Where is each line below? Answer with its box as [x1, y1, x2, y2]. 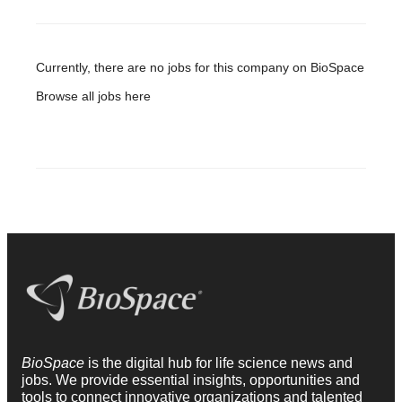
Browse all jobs [36, 89, 125, 103]
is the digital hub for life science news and [88, 354, 353, 371]
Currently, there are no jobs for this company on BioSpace [36, 60, 364, 74]
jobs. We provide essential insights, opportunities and [22, 371, 360, 388]
